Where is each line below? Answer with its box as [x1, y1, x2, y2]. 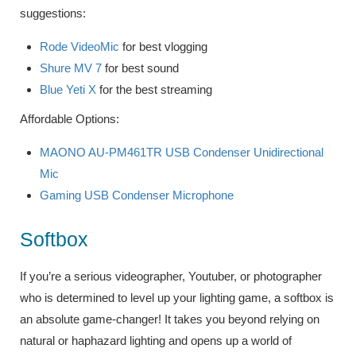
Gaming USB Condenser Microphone [40, 188, 234, 202]
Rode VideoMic [40, 39, 122, 53]
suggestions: [20, 6, 86, 20]
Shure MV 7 [40, 60, 102, 75]
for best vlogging [122, 39, 207, 53]
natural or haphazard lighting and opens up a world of [20, 333, 292, 347]
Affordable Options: [20, 111, 119, 126]
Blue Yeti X [40, 82, 96, 96]
